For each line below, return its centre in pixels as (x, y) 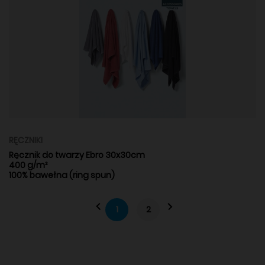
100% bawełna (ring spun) (62, 175)
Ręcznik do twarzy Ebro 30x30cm (77, 155)
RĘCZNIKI (26, 140)
